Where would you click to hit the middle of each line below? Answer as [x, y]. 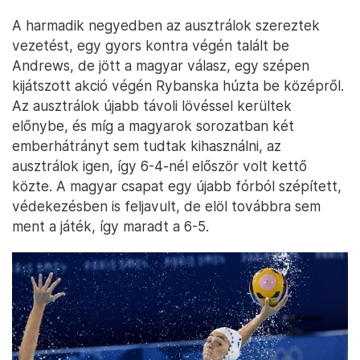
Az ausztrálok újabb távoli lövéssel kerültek [152, 106]
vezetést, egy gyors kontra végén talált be [151, 45]
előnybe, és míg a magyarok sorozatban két [153, 126]
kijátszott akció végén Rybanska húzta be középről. [178, 86]
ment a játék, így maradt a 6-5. [110, 226]
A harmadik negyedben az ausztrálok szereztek [166, 25]
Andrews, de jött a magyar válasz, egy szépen [161, 65]
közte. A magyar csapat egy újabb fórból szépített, [177, 186]
